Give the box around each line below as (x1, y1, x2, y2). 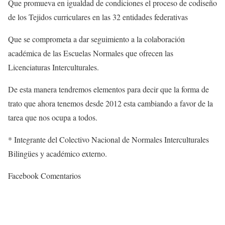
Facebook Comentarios (8, 170, 81, 181)
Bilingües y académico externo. (8, 148, 107, 159)
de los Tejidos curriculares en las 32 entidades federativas (8, 12, 188, 23)
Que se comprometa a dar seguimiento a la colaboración (8, 34, 185, 45)
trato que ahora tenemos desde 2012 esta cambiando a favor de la (8, 98, 213, 109)
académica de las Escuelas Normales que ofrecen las (8, 48, 173, 59)
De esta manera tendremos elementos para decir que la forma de (8, 84, 209, 95)
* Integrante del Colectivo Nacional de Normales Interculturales (8, 134, 209, 145)
